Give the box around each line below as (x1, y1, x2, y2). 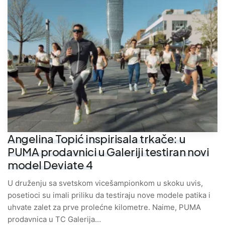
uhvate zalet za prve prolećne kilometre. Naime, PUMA (8, 202, 201, 212)
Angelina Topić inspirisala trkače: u (8, 132, 186, 146)
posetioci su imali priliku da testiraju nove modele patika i (8, 190, 210, 200)
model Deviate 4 (8, 158, 93, 172)
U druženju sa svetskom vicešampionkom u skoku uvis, (8, 178, 203, 188)
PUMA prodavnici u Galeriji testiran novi (8, 145, 209, 159)
